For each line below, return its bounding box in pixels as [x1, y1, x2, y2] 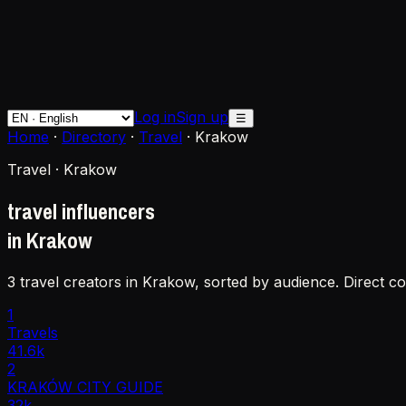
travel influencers [7, 196, 155, 226]
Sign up [176, 108, 228, 126]
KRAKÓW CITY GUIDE [7, 377, 163, 396]
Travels [7, 323, 58, 342]
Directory [62, 128, 126, 146]
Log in [134, 108, 176, 126]
